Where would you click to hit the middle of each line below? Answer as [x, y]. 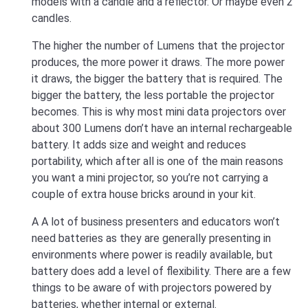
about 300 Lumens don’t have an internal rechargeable [162, 128]
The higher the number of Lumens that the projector [158, 45]
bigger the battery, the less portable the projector [153, 95]
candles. [52, 18]
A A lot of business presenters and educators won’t [156, 221]
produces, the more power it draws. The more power [158, 62]
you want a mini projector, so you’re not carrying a [150, 177]
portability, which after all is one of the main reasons [157, 161]
